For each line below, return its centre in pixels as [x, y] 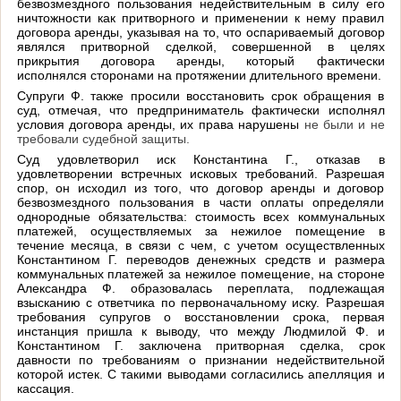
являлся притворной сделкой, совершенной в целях [200, 46]
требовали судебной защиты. [103, 138]
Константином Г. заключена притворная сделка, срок [200, 345]
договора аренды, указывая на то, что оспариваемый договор [200, 32]
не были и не [342, 124]
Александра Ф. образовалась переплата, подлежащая [200, 288]
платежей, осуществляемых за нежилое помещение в [200, 230]
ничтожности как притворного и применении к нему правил [200, 17]
